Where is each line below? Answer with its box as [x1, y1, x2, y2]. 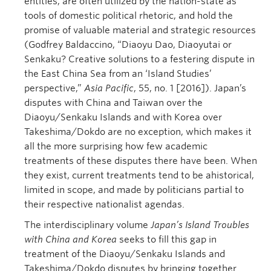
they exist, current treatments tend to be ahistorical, [24, 170, 254, 181]
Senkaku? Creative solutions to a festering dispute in [24, 54, 255, 65]
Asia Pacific [84, 83, 134, 94]
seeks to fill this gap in [119, 234, 217, 245]
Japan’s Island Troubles [151, 220, 249, 230]
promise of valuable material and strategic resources [24, 25, 256, 36]
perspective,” [24, 83, 84, 94]
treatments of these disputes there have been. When [24, 155, 257, 166]
